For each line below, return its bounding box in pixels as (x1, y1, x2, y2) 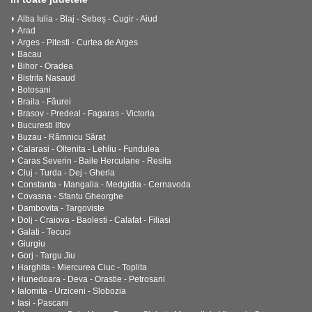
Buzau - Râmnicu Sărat (17, 132, 105, 142)
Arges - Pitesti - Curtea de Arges (17, 38, 138, 47)
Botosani (17, 85, 51, 95)
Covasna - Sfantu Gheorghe (17, 192, 123, 201)
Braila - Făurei (17, 97, 71, 107)
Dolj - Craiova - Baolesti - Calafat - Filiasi (17, 215, 171, 225)
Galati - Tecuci (17, 227, 71, 237)
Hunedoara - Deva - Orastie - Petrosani (17, 274, 165, 284)
